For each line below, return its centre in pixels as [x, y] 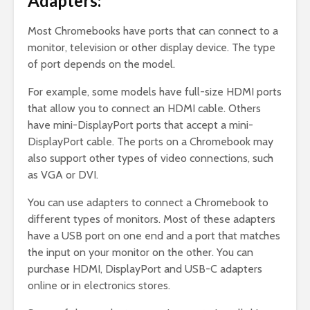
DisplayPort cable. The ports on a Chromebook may [151, 142]
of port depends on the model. [101, 64]
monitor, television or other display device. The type [152, 48]
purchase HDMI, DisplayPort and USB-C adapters [145, 269]
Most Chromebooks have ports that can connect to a [153, 31]
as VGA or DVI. [63, 175]
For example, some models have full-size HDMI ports [155, 92]
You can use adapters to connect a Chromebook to [148, 203]
